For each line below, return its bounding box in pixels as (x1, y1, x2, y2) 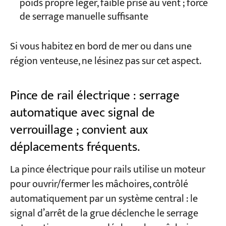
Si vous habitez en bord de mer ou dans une (10, 38, 192, 55)
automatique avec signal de (10, 102, 155, 124)
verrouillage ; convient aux (10, 120, 148, 141)
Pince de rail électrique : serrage (10, 85, 180, 106)
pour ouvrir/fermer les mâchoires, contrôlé (10, 176, 188, 193)
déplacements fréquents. (10, 137, 140, 158)
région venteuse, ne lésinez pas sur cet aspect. (10, 52, 201, 70)
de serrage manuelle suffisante (19, 8, 148, 25)
